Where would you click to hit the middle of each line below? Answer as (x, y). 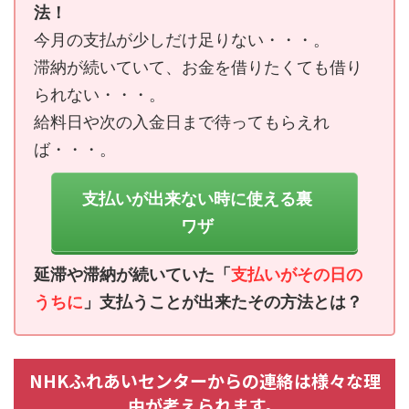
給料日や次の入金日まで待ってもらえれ (182, 122)
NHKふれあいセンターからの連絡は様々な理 (204, 381)
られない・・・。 (100, 95)
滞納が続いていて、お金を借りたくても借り (198, 68)
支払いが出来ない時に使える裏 (197, 199)
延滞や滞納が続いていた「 (132, 275)
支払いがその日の (297, 275)
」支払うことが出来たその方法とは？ (223, 302)
